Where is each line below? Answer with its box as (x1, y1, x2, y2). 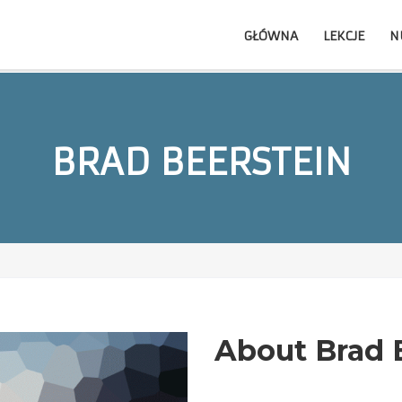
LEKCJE (323, 28, 364, 44)
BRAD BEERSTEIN (50, 140, 352, 185)
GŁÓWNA (244, 28, 298, 44)
